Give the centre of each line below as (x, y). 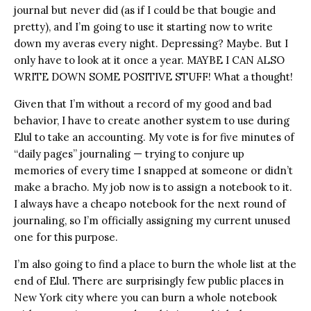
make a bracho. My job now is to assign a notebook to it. (153, 187)
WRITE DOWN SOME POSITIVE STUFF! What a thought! (153, 76)
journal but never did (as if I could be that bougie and (145, 10)
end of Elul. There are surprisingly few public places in (149, 280)
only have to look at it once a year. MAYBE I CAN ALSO (149, 60)
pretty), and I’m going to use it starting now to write (143, 26)
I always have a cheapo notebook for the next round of (150, 203)
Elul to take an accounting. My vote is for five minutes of (154, 137)
